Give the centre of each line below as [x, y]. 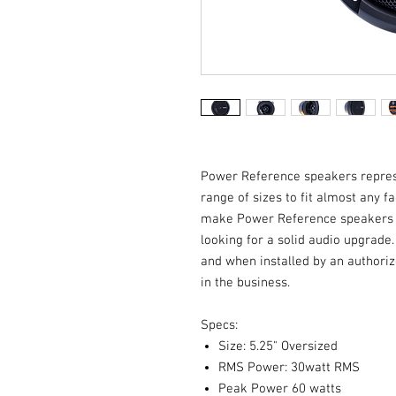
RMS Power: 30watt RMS [289, 368]
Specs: [221, 325]
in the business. [247, 283]
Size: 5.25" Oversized [280, 346]
